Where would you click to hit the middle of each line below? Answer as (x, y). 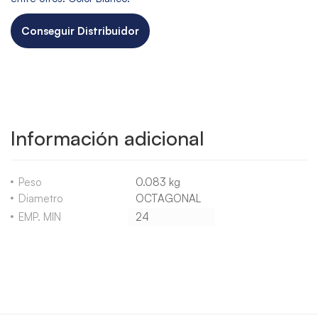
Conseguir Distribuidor (80, 31)
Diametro (40, 198)
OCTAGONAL (168, 198)
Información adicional (108, 138)
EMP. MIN (40, 217)
